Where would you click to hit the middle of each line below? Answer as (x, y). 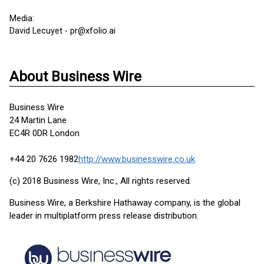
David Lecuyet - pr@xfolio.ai (62, 31)
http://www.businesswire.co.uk (137, 159)
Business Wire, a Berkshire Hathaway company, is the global (125, 203)
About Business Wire (75, 77)
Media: (22, 19)
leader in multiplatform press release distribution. (104, 216)
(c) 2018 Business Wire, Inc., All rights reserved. (100, 181)
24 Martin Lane (38, 120)
